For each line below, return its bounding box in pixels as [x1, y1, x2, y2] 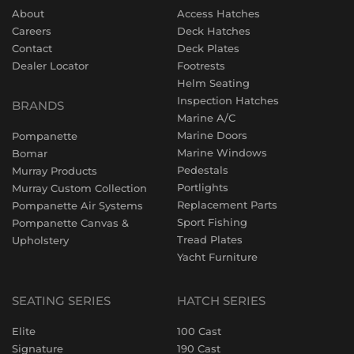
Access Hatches [177, 7, 260, 21]
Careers [12, 24, 51, 38]
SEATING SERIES [12, 293, 111, 309]
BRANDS [12, 98, 64, 114]
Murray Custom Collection [12, 182, 147, 195]
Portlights [177, 181, 228, 194]
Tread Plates [177, 233, 243, 247]
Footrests [177, 59, 225, 73]
